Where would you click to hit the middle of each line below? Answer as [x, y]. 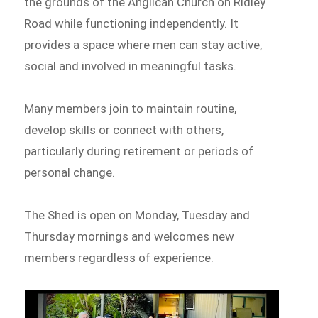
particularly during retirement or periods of [139, 152]
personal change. [70, 173]
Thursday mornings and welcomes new [130, 236]
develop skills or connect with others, [124, 130]
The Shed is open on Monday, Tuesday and [137, 215]
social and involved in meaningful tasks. [131, 66]
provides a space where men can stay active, [143, 45]
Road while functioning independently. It [132, 24]
